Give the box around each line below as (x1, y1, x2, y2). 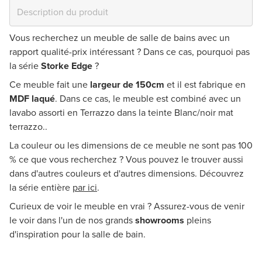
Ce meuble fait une (9, 78, 90, 92)
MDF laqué (9, 92, 55, 106)
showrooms (135, 213, 184, 227)
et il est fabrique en (164, 78, 246, 92)
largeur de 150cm (90, 78, 164, 92)
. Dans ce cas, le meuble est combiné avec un (55, 92, 241, 106)
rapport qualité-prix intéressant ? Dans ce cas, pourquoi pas (9, 45, 250, 59)
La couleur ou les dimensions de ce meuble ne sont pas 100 (9, 139, 253, 153)
